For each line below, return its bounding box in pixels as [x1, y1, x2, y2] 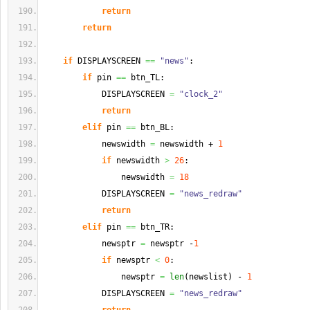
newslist [189, 272, 228, 282]
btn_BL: [136, 122, 174, 132]
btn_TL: [126, 73, 165, 82]
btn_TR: [136, 222, 174, 232]
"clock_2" [179, 89, 223, 99]
